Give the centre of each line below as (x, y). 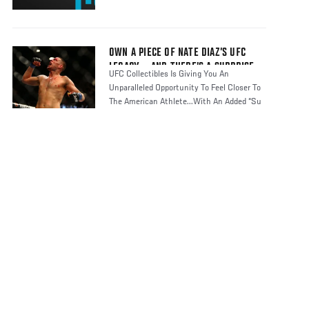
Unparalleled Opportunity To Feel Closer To (185, 89)
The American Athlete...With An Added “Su (185, 102)
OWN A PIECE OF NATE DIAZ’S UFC (177, 53)
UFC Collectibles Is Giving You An (169, 75)
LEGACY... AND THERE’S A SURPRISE (182, 68)
